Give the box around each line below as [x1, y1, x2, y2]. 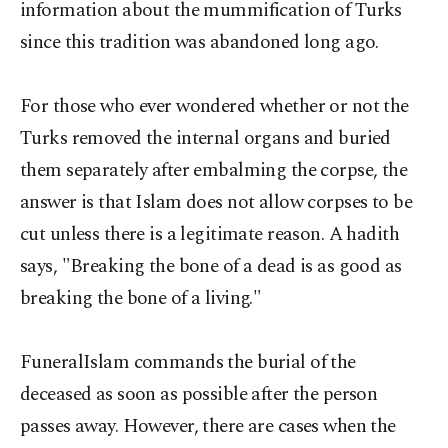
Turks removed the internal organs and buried [20, 124, 391, 153]
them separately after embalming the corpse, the [20, 156, 408, 185]
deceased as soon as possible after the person [20, 380, 378, 409]
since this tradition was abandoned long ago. [20, 28, 379, 57]
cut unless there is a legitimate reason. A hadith [20, 220, 400, 249]
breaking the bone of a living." [20, 284, 262, 313]
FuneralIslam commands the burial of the [20, 348, 356, 377]
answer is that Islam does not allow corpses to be [20, 188, 413, 217]
